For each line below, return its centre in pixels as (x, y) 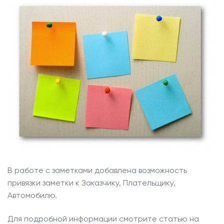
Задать (71, 90)
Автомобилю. (32, 195)
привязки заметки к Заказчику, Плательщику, (91, 182)
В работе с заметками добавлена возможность (97, 170)
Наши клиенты (45, 30)
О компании (40, 11)
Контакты (36, 49)
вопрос (72, 102)
